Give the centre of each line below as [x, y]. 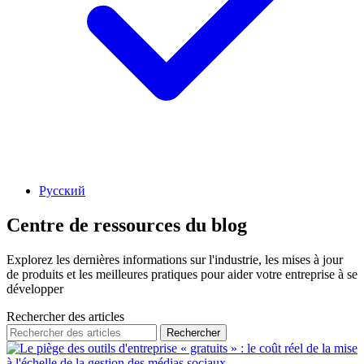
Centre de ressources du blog [127, 225]
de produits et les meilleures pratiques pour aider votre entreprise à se [182, 274]
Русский [62, 191]
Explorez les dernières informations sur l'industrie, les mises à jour [175, 259]
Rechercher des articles [65, 316]
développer [35, 288]
